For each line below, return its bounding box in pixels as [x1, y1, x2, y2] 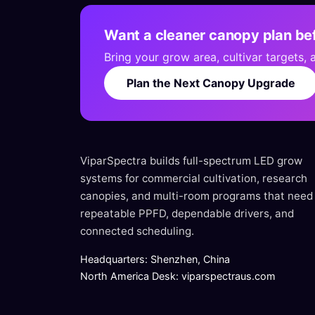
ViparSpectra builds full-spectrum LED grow [80, 154, 302, 167]
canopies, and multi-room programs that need [80, 189, 313, 202]
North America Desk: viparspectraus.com [80, 270, 276, 282]
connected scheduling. [80, 224, 194, 238]
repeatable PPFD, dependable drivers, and [80, 207, 294, 220]
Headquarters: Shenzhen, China [80, 253, 230, 265]
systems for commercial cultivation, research [80, 172, 307, 185]
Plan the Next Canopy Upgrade [127, 76, 295, 90]
